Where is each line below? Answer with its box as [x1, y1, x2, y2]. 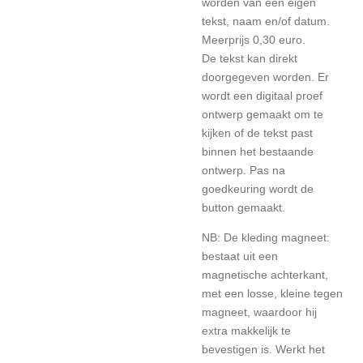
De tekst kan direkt [202, 52, 297, 65]
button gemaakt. [202, 201, 285, 214]
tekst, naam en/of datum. [202, 15, 330, 28]
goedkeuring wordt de [202, 182, 314, 195]
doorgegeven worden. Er [202, 70, 329, 83]
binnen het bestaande [202, 145, 314, 158]
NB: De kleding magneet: [202, 231, 330, 244]
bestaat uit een [202, 250, 278, 263]
